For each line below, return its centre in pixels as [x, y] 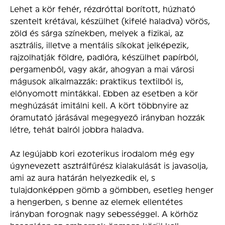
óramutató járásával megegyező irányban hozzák [107, 117]
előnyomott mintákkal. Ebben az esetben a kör [104, 93]
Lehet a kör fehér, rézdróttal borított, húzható [103, 9]
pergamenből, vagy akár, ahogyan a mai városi [102, 69]
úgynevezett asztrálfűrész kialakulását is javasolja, [109, 165]
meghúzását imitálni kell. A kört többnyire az [99, 105]
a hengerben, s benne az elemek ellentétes [96, 201]
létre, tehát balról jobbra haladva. [77, 129]
